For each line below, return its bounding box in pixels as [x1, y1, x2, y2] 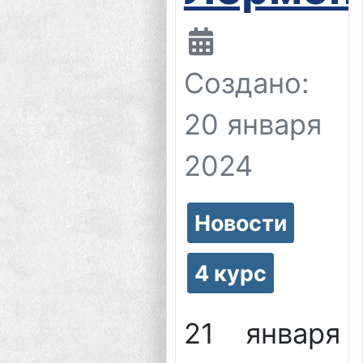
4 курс [194, 260, 267, 287]
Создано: [183, 66, 310, 100]
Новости [194, 210, 287, 237]
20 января [183, 108, 322, 142]
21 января [183, 317, 341, 351]
